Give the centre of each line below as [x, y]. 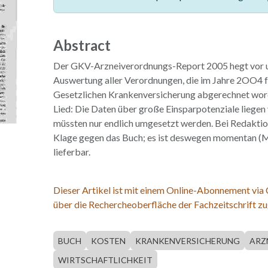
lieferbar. [71, 152]
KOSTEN [108, 241]
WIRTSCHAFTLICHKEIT [105, 260]
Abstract [82, 45]
